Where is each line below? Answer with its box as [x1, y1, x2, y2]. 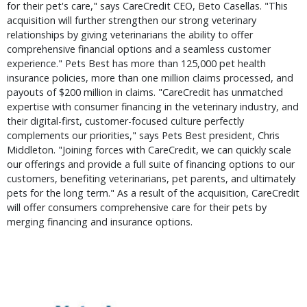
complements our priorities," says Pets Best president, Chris [7, 129, 280, 142]
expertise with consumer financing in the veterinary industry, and [7, 100, 299, 113]
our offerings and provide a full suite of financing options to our [7, 158, 295, 171]
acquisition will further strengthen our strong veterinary [7, 14, 256, 27]
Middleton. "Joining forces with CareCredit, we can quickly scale [7, 143, 291, 156]
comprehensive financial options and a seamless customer [7, 42, 271, 56]
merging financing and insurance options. [7, 215, 193, 228]
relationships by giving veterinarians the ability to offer [7, 28, 253, 41]
